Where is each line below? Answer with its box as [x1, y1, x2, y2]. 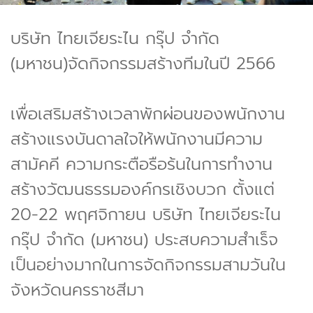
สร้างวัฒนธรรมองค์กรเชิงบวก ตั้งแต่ [10, 176, 275, 202]
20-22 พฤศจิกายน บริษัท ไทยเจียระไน [10, 201, 281, 227]
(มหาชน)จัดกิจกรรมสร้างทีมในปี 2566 [10, 50, 275, 76]
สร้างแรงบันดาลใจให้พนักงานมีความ [10, 126, 263, 152]
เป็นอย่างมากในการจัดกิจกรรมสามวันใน [10, 252, 286, 277]
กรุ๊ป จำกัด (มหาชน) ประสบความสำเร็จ [10, 226, 278, 252]
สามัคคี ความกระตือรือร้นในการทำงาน [10, 151, 272, 177]
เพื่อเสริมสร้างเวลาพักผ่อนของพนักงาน [10, 101, 285, 126]
